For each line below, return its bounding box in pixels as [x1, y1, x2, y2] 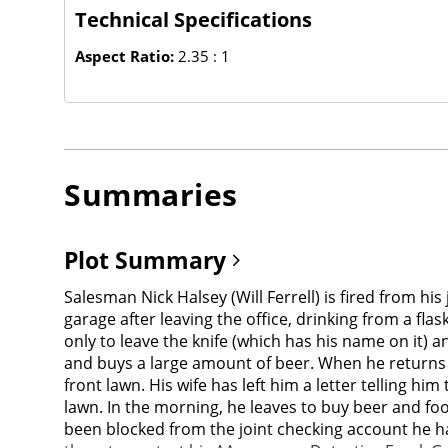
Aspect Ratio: [75, 45, 178, 66]
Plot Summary [64, 243, 232, 276]
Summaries [64, 173, 238, 215]
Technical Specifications [75, 5, 312, 33]
